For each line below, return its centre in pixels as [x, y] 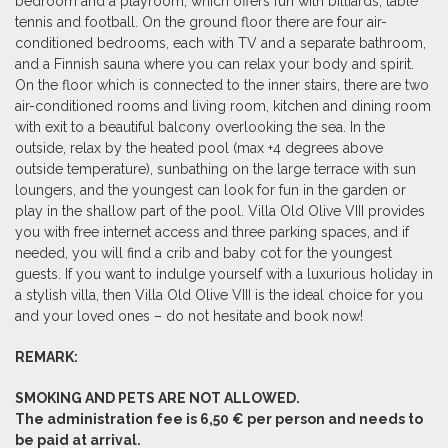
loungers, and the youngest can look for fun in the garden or [210, 190]
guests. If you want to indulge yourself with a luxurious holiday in [224, 274]
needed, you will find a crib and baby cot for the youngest [203, 253]
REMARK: [46, 357]
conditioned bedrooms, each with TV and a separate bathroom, [220, 43]
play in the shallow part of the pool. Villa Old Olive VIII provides [220, 211]
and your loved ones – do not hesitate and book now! [189, 316]
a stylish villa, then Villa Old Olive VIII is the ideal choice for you [219, 295]
